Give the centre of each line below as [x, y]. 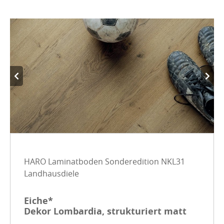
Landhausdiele [52, 173]
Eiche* [39, 200]
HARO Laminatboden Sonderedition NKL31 [105, 161]
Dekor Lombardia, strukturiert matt [105, 211]
